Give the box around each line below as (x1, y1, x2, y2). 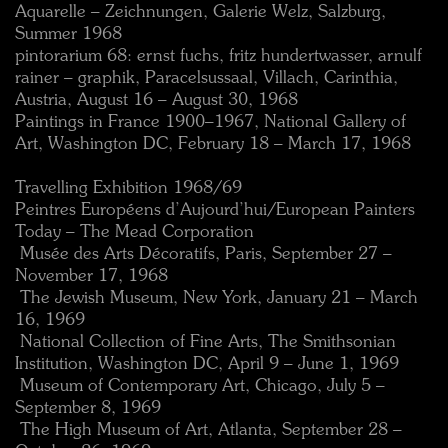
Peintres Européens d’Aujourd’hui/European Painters (15, 202, 415, 219)
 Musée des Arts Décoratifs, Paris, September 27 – (15, 246, 392, 263)
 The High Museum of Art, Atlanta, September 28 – (15, 422, 402, 439)
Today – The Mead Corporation (15, 224, 254, 241)
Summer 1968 (15, 26, 122, 43)
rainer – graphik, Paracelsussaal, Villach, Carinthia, (15, 70, 398, 87)
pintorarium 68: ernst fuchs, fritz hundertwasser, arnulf (15, 48, 422, 65)
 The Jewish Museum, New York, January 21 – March (15, 290, 418, 307)
